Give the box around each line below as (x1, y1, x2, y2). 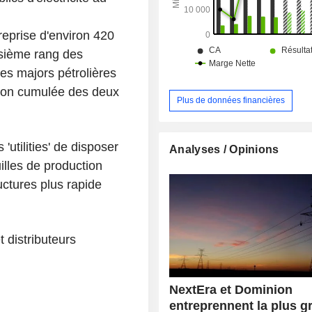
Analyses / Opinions (169, 143, 279, 155)
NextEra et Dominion (169, 282, 293, 297)
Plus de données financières (177, 95, 286, 105)
